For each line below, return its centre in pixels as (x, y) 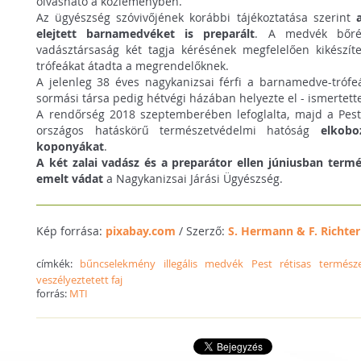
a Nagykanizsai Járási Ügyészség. (193, 178)
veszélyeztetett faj (80, 279)
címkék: (58, 263)
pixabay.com (141, 230)
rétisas (296, 263)
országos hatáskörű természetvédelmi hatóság (178, 130)
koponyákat (71, 146)
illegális (180, 263)
